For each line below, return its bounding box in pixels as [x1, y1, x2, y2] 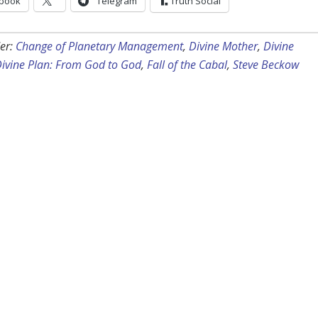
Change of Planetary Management [16, 38, 183, 55]
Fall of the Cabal [147, 57, 227, 73]
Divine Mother [189, 38, 258, 55]
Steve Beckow [233, 57, 299, 73]
